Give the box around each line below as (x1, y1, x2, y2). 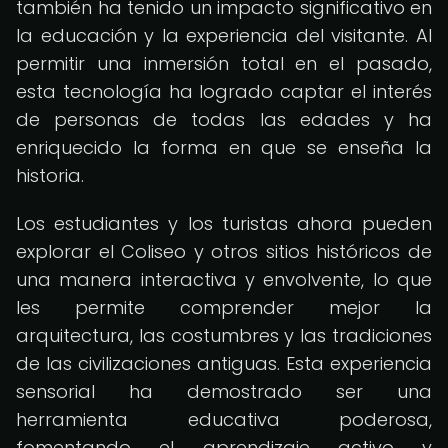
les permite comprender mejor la (16, 295, 432, 320)
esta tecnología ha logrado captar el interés (16, 79, 432, 104)
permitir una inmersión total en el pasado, (16, 51, 432, 76)
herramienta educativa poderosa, (16, 407, 432, 432)
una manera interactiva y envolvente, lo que (16, 267, 432, 292)
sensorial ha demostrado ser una (16, 379, 432, 404)
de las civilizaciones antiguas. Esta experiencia (16, 351, 432, 376)
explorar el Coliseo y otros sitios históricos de (16, 239, 432, 264)
